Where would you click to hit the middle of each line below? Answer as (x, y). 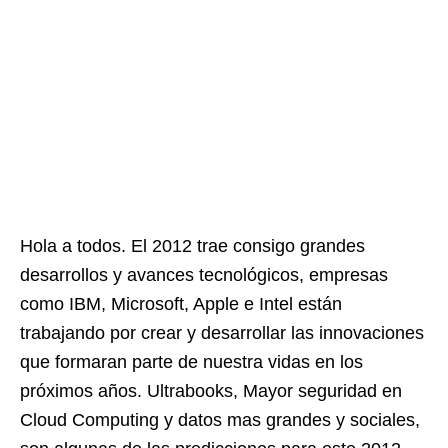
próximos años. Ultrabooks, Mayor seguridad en (211, 391)
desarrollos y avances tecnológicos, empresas (204, 275)
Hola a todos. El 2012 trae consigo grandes (192, 246)
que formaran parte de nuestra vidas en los (191, 362)
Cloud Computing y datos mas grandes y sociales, (220, 420)
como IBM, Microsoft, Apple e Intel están (181, 304)
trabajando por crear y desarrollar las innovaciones (222, 333)
